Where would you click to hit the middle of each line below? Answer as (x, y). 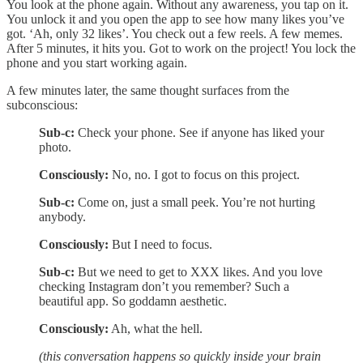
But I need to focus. (160, 244)
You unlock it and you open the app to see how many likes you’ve (175, 19)
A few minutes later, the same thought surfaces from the (148, 90)
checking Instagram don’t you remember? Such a (164, 286)
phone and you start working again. (97, 62)
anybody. (62, 216)
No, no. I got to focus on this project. (204, 174)
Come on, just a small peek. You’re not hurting (195, 202)
